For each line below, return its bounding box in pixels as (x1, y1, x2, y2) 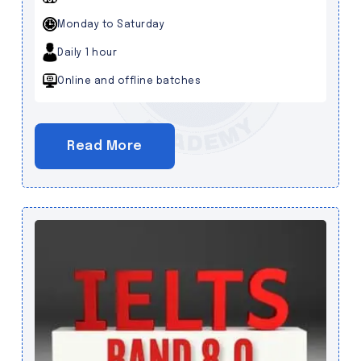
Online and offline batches (57, 77, 201, 87)
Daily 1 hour (57, 48, 117, 59)
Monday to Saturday (57, 20, 164, 31)
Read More (67, 139, 143, 154)
